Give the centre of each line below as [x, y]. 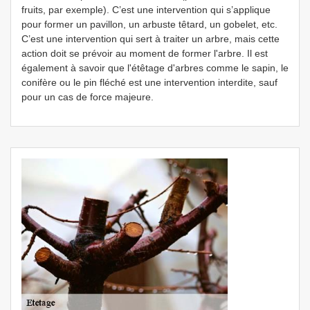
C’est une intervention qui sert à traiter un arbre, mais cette [151, 39]
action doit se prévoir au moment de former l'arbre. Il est [145, 53]
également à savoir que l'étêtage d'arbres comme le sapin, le [155, 68]
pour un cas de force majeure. [88, 97]
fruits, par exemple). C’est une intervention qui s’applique [146, 10]
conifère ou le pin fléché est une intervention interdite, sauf [149, 82]
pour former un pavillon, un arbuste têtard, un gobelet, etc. [149, 24]
